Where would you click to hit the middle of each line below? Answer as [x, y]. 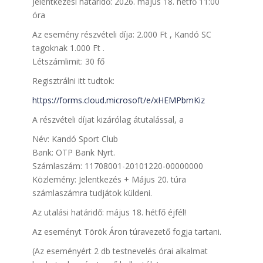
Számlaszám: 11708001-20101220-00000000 [118, 166]
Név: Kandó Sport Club [75, 139]
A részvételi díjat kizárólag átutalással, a [108, 119]
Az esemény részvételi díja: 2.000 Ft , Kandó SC [122, 34]
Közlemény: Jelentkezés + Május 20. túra [109, 179]
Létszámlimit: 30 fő [68, 61]
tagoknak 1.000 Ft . [68, 48]
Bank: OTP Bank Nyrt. [74, 152]
